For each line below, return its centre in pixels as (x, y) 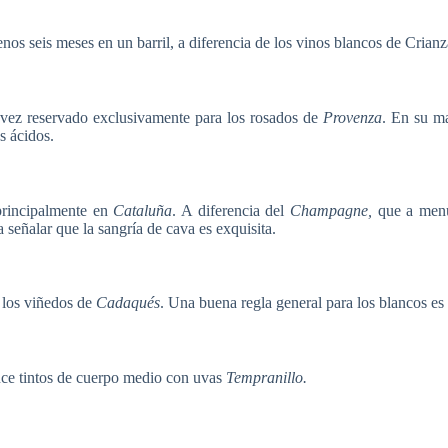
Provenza (352, 117)
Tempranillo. (266, 378)
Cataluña (143, 210)
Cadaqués (128, 303)
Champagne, (331, 210)
